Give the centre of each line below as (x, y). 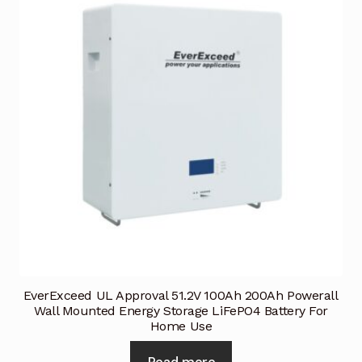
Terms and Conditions (104, 30)
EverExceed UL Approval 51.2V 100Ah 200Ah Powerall (181, 296)
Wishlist (63, 72)
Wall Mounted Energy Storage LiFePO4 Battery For (181, 311)
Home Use (181, 326)
